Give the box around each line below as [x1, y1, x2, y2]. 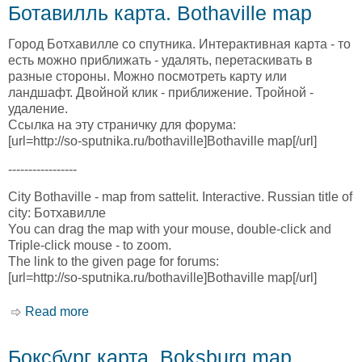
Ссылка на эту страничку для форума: [8, 118, 236, 133]
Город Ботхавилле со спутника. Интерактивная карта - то [8, 37, 351, 52]
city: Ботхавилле [8, 206, 106, 221]
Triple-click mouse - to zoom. [8, 238, 171, 253]
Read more [25, 305, 89, 319]
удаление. [8, 102, 68, 116]
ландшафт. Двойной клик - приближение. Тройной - [8, 86, 314, 100]
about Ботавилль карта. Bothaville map [89, 305, 318, 319]
